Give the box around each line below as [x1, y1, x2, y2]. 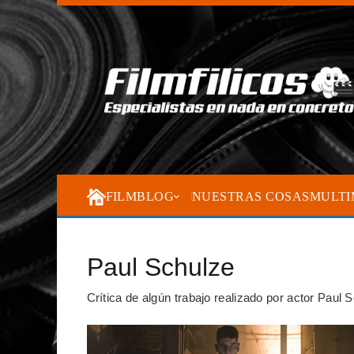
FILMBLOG [105, 189, 175, 203]
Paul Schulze [86, 253, 235, 281]
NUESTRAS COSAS [191, 189, 310, 203]
